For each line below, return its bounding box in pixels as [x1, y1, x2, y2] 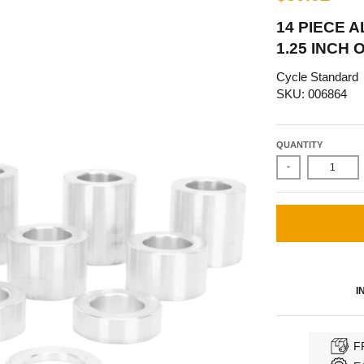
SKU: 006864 [275, 87, 347, 102]
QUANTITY [275, 139, 323, 149]
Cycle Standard [275, 70, 358, 84]
